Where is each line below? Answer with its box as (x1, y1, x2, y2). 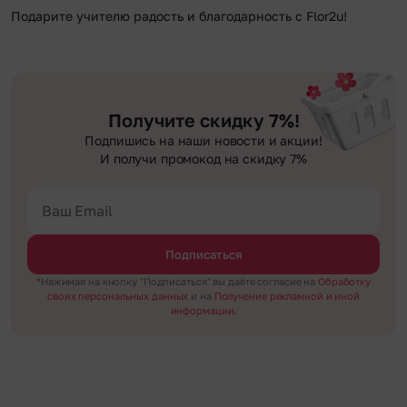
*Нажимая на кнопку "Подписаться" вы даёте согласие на (35, 274, 319, 287)
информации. (170, 303, 237, 316)
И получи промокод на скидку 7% (100, 150, 307, 166)
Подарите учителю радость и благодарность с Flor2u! (11, 7, 347, 24)
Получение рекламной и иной (213, 289, 360, 302)
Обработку (318, 274, 372, 287)
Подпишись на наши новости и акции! (84, 132, 323, 148)
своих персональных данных (47, 289, 192, 302)
